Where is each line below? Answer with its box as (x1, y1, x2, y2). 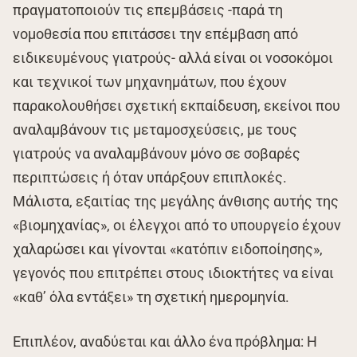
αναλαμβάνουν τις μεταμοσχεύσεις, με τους (13, 120, 297, 138)
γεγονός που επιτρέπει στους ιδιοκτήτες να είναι (13, 264, 334, 281)
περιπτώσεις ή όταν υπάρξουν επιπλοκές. (13, 168, 287, 186)
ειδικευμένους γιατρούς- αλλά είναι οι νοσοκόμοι (13, 49, 333, 66)
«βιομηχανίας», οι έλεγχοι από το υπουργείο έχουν (13, 216, 341, 233)
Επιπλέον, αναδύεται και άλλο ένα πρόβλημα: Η (13, 332, 317, 350)
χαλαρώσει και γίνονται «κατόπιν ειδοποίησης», (13, 240, 323, 257)
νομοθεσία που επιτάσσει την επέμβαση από (13, 25, 298, 42)
